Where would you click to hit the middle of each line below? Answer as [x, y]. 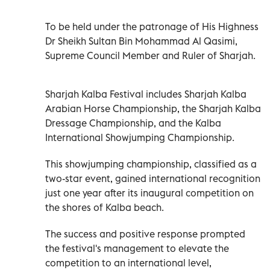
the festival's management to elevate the [137, 248]
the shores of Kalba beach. [105, 207]
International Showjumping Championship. [140, 137]
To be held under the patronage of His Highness [152, 26]
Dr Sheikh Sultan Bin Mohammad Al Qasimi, [141, 41]
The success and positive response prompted [145, 234]
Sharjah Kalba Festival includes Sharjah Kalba [146, 94]
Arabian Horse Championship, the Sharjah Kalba [153, 108]
